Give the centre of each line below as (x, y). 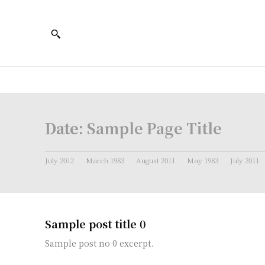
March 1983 (105, 160)
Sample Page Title (154, 128)
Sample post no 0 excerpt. (99, 243)
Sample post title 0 (96, 224)
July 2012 (59, 160)
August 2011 (156, 160)
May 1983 (203, 160)
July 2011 (245, 160)
